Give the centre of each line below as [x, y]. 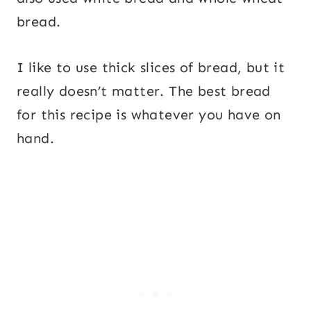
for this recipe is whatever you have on [149, 114]
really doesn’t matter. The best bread [144, 91]
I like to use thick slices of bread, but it [151, 67]
